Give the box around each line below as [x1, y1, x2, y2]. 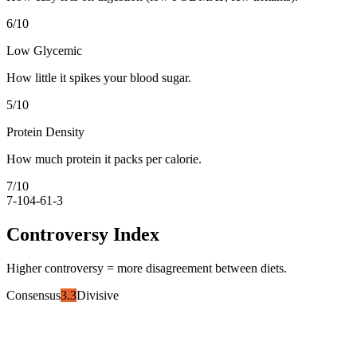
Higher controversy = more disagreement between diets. [6, 261, 287, 275]
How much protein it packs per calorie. [6, 151, 202, 166]
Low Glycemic [6, 43, 82, 57]
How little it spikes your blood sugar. [6, 70, 191, 84]
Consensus [6, 288, 61, 302]
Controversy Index [6, 223, 159, 245]
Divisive [76, 288, 119, 302]
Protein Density [6, 124, 84, 139]
